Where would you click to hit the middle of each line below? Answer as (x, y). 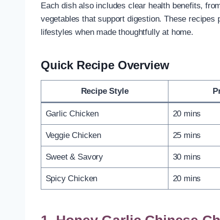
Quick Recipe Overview (105, 65)
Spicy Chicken (71, 178)
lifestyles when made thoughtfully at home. (117, 32)
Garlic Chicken (72, 113)
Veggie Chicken (73, 135)
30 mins (187, 157)
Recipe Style (105, 91)
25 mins (187, 135)
